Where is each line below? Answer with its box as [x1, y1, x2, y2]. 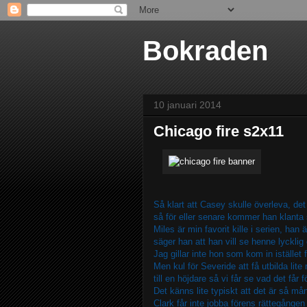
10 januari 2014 [153, 99, 221, 110]
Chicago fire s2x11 [153, 123, 284, 140]
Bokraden [143, 36, 268, 66]
